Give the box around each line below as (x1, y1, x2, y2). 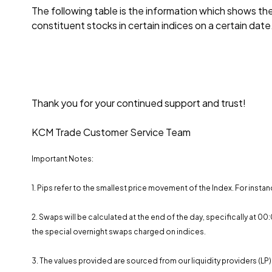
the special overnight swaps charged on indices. (32, 227, 206, 236)
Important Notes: (32, 154, 93, 163)
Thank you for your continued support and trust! (32, 97, 246, 109)
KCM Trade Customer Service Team (32, 126, 191, 138)
